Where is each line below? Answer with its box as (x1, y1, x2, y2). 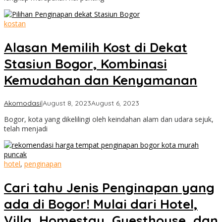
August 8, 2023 (43, 99, 91, 108)
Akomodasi (4, 99, 41, 108)
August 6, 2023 (91, 99, 139, 108)
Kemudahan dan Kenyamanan (4, 71, 197, 88)
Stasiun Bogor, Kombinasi (4, 55, 167, 72)
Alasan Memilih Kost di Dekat (4, 39, 187, 55)
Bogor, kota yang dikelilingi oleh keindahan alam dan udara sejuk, (4, 114, 214, 124)
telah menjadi (4, 124, 48, 134)
